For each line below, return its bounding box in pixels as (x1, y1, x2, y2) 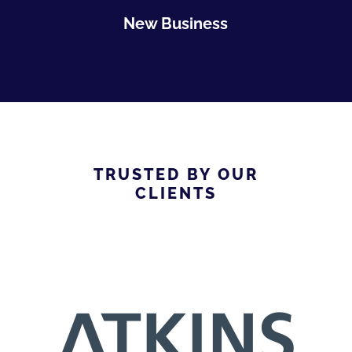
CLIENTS (134, 183, 217, 203)
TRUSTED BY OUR (93, 164, 258, 184)
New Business (123, 13, 229, 33)
